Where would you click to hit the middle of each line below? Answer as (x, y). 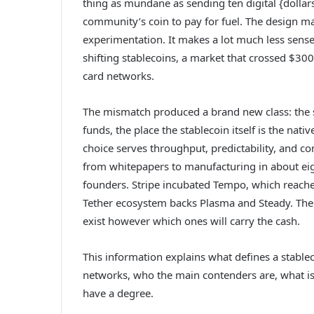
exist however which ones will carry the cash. (191, 220)
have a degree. (118, 293)
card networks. (118, 75)
